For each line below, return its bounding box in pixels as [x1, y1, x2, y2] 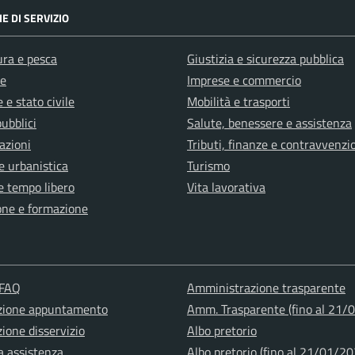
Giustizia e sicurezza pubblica [187, 49, 344, 68]
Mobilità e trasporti [187, 92, 290, 111]
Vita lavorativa [187, 177, 265, 197]
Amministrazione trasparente [186, 278, 345, 297]
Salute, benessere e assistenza [187, 113, 352, 132]
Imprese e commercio [187, 71, 301, 90]
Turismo [187, 156, 230, 175]
